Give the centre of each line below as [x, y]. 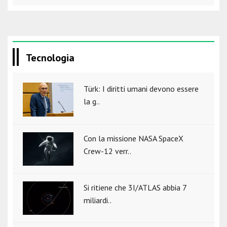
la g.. [92, 101]
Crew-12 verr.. [107, 151]
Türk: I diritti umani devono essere [141, 88]
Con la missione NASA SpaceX [134, 138]
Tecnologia [50, 58]
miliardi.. [98, 200]
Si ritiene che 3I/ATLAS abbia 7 [135, 188]
